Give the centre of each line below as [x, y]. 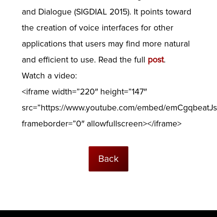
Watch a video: [49, 76]
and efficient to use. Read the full [85, 60]
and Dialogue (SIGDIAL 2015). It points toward [106, 12]
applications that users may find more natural [106, 44]
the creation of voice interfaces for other [97, 28]
